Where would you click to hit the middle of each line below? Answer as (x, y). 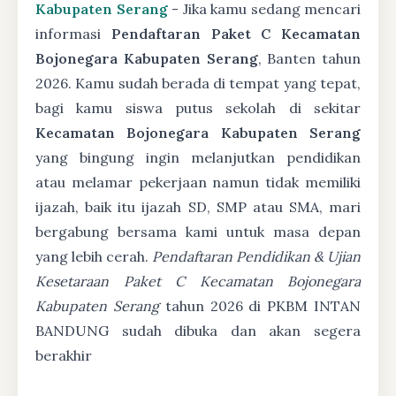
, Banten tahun (309, 58)
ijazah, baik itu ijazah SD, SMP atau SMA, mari (198, 207)
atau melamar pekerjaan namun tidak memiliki (198, 182)
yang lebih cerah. (94, 256)
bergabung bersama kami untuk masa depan (198, 232)
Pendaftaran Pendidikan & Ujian (256, 256)
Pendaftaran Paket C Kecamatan (236, 34)
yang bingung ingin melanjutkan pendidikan (198, 157)
